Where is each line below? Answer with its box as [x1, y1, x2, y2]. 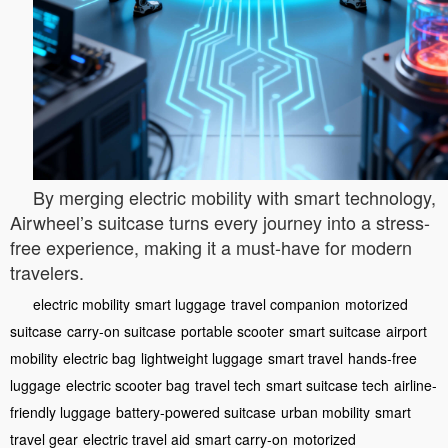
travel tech [195, 374, 261, 395]
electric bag [63, 347, 136, 368]
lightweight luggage [141, 347, 263, 368]
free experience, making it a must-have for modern [10, 233, 412, 260]
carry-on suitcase [67, 320, 176, 341]
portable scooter [181, 320, 284, 341]
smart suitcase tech [266, 374, 389, 395]
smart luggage [135, 293, 226, 314]
